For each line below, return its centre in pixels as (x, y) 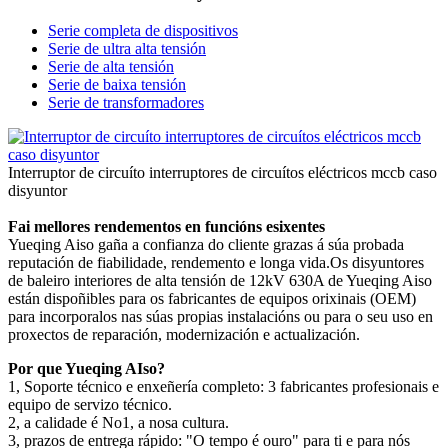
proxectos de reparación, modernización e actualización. (184, 335)
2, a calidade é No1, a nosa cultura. (118, 423)
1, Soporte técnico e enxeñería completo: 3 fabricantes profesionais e (223, 387)
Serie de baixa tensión (117, 84)
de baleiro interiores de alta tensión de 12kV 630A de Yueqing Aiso (220, 281)
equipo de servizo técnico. (90, 405)
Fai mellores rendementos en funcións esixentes (166, 227)
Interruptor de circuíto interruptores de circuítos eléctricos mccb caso (222, 172)
